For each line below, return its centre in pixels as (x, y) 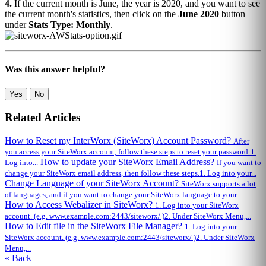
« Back (18, 258)
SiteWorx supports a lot (218, 184)
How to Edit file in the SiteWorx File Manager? (95, 226)
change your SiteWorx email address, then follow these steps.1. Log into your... (131, 173)
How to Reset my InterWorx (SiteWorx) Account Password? (119, 141)
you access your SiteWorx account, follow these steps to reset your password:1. (131, 152)
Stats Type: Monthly (69, 25)
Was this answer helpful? (55, 69)
